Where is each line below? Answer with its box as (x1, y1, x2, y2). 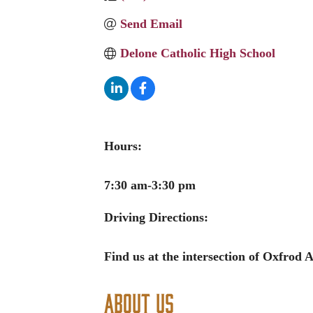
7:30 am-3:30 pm (104, 177, 196, 192)
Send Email (119, 16, 182, 31)
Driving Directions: (104, 210, 209, 224)
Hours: (104, 138, 143, 153)
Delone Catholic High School (119, 45, 275, 60)
